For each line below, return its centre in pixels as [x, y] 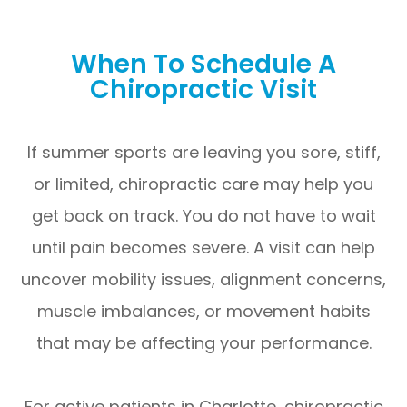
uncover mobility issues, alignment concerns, [203, 279]
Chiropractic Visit [203, 89]
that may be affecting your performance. [203, 342]
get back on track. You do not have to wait [203, 215]
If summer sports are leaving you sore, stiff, [203, 152]
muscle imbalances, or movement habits [203, 311]
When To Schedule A [203, 63]
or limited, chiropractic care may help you [203, 184]
